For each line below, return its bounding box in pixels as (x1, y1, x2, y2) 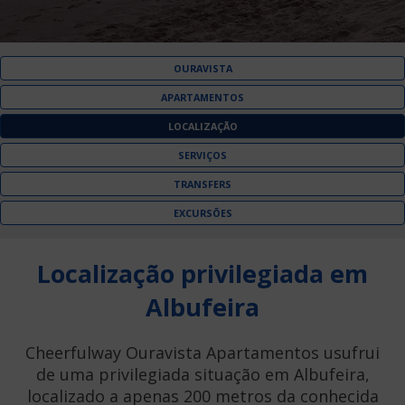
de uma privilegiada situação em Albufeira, (35, 363, 370, 386)
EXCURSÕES (173, 206, 232, 221)
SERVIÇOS (178, 148, 227, 163)
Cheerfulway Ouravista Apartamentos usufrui (25, 342, 380, 364)
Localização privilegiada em (37, 257, 368, 291)
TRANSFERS (174, 177, 231, 192)
